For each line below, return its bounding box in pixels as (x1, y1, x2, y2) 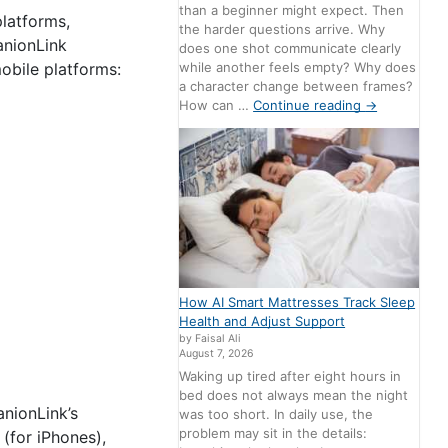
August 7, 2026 (179, 346, 255, 360)
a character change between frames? (179, 77, 414, 94)
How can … (179, 96, 254, 113)
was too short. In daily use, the (179, 406, 374, 423)
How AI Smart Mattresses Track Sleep (179, 293, 416, 310)
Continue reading (253, 96, 366, 113)
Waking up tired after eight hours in (179, 368, 402, 385)
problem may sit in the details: (179, 425, 368, 442)
